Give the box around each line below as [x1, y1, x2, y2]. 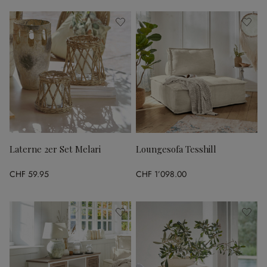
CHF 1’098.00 [136, 168, 187, 181]
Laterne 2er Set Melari [10, 142, 101, 155]
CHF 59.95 [10, 168, 49, 181]
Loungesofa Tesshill [136, 142, 216, 155]
